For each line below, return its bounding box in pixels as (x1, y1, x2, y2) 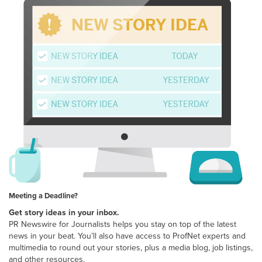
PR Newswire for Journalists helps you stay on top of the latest (9, 218, 236, 230)
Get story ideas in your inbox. (9, 206, 119, 219)
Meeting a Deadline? (9, 189, 78, 201)
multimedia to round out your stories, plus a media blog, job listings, (9, 241, 253, 254)
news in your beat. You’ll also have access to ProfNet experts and (9, 229, 246, 242)
